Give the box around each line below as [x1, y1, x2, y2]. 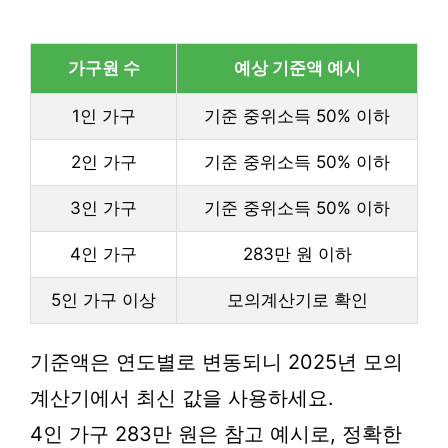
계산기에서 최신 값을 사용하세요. [30, 386, 334, 410]
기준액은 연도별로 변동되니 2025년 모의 [30, 350, 403, 374]
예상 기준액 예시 [233, 58, 361, 78]
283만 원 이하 [242, 244, 352, 264]
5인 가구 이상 [51, 290, 156, 310]
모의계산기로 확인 [226, 290, 368, 310]
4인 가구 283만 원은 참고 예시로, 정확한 [30, 422, 402, 446]
